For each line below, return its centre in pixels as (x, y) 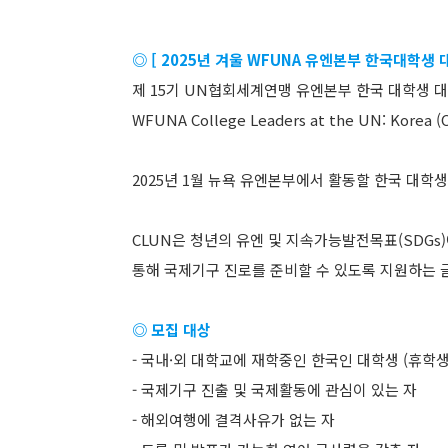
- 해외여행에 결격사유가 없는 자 (233, 419)
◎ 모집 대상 (171, 329)
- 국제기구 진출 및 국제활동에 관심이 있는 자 (274, 389)
